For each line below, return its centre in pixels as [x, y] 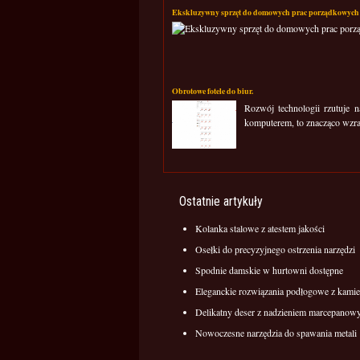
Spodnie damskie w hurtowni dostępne [269, 270]
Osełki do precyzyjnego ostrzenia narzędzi [275, 249]
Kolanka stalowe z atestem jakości [260, 228]
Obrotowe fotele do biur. [213, 91]
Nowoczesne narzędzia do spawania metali [276, 333]
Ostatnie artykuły [221, 201]
